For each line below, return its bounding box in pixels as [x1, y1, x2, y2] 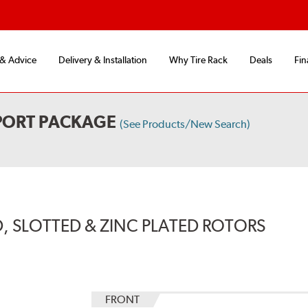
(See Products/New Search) [120, 118, 251, 131]
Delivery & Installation [58, 54, 147, 66]
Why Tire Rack [169, 54, 228, 66]
